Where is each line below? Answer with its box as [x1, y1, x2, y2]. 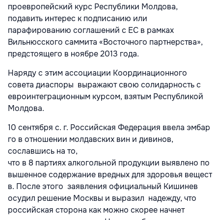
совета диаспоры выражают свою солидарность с [8, 80, 201, 90]
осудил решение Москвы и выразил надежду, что [8, 193, 196, 204]
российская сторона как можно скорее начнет [8, 205, 185, 216]
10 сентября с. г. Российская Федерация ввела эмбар [8, 122, 210, 133]
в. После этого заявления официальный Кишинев [8, 181, 198, 192]
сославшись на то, [8, 146, 78, 157]
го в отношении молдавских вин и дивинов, [8, 134, 173, 145]
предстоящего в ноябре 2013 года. [8, 49, 139, 59]
